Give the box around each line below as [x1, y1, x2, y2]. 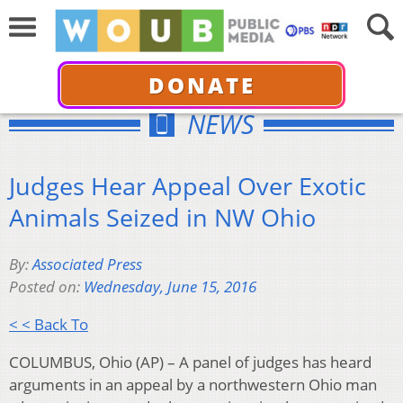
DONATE [148, 69, 255, 100]
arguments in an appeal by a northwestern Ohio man [9, 374, 377, 396]
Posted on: [9, 276, 84, 298]
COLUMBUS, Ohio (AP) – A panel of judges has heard [9, 352, 372, 373]
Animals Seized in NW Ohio [9, 200, 316, 234]
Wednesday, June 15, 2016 [84, 276, 256, 298]
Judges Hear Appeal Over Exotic [9, 168, 366, 202]
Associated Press [32, 254, 142, 275]
